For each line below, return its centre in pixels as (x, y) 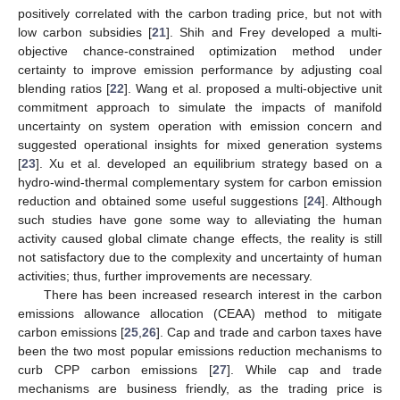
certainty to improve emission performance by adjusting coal (200, 69)
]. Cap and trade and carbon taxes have (270, 332)
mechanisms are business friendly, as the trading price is (200, 388)
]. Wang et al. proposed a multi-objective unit (254, 88)
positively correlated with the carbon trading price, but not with (200, 13)
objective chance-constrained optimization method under (200, 50)
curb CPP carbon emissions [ (115, 369)
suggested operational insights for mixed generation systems (200, 144)
